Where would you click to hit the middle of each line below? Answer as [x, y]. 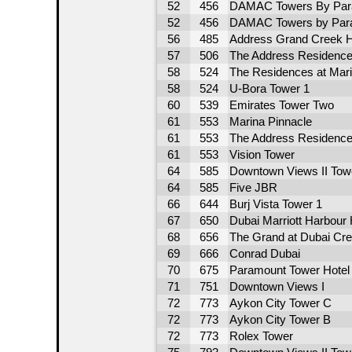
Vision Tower [262, 154]
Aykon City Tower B [280, 319]
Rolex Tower [261, 336]
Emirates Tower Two [281, 105]
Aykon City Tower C [280, 303]
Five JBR [253, 187]
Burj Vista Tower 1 [275, 204]
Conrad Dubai [264, 253]
